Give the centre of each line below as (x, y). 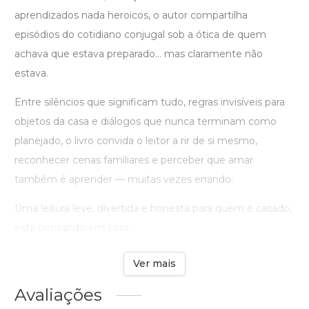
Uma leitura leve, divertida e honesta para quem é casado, (153, 209)
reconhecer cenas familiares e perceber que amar (134, 160)
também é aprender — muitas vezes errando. (124, 180)
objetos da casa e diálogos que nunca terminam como (146, 122)
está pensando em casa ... (76, 228)
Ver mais (154, 264)
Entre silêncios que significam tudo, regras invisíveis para (150, 102)
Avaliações (58, 295)
